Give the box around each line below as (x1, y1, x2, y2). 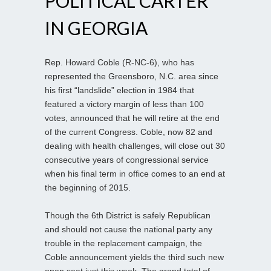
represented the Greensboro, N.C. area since (45, 71, 218, 81)
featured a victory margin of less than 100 (45, 99, 204, 109)
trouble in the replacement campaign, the (45, 238, 202, 248)
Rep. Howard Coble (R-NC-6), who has (45, 57, 194, 67)
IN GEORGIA (45, 16, 148, 39)
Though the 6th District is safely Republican (45, 210, 211, 220)
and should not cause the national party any (45, 224, 212, 234)
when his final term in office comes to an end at (45, 168, 225, 178)
